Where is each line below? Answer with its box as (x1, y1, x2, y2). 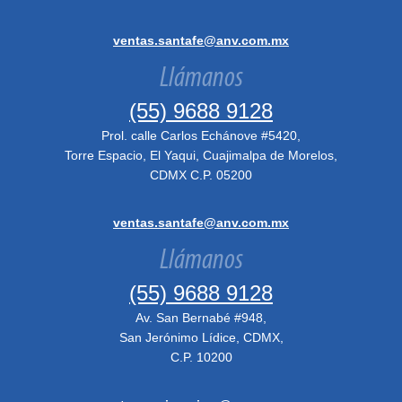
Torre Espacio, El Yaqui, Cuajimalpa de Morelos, (65, 148, 337, 162)
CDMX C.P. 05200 (150, 168, 252, 182)
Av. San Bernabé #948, (135, 310, 267, 325)
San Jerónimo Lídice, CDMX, (118, 330, 284, 345)
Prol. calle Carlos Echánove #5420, (101, 128, 301, 143)
